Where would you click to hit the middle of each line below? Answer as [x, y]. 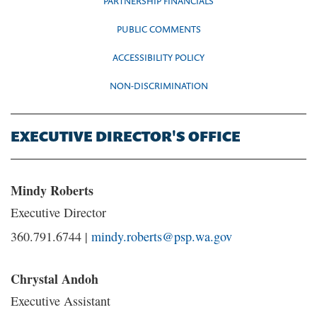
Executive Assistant [60, 301]
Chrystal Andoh [54, 279]
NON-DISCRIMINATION [158, 86]
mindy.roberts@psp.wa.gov [162, 236]
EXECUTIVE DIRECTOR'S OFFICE [126, 137]
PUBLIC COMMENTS [158, 29]
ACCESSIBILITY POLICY [158, 57]
